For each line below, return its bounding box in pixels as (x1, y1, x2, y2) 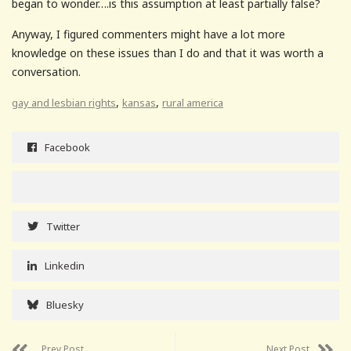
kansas (122, 95, 156, 110)
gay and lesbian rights (12, 95, 116, 110)
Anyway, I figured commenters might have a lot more (12, 26, 285, 42)
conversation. (12, 63, 81, 79)
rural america (162, 95, 223, 110)
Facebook (45, 139, 90, 154)
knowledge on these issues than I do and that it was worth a (12, 45, 324, 60)
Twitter (46, 219, 80, 233)
